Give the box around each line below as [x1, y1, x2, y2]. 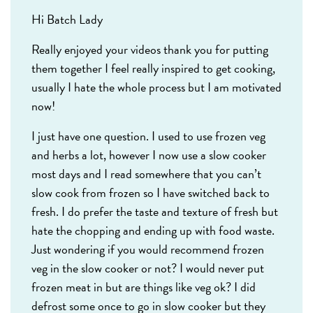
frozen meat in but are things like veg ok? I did [31, 277, 256, 297]
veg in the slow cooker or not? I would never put [31, 259, 264, 278]
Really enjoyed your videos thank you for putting [31, 40, 268, 59]
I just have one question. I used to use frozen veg [31, 126, 265, 146]
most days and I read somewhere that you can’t [31, 164, 261, 184]
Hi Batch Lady [31, 10, 103, 29]
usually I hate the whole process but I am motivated [31, 78, 282, 97]
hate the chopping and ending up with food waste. [31, 221, 275, 240]
